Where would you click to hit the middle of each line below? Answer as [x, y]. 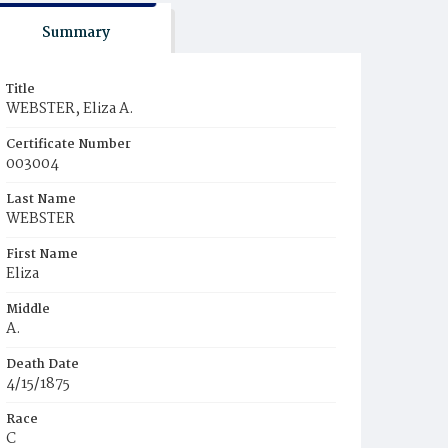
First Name [42, 254]
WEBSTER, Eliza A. [70, 109]
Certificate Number [68, 144]
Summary [75, 33]
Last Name [41, 199]
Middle [28, 309]
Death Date [42, 364]
